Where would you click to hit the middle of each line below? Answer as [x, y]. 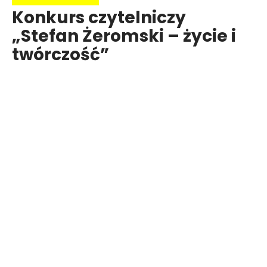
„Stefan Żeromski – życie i [124, 36]
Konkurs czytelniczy [99, 17]
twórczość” [60, 54]
